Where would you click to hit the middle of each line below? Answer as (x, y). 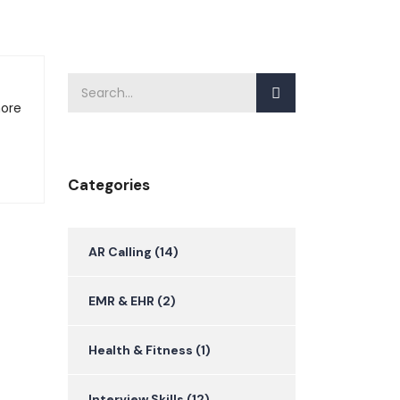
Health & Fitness (141, 350)
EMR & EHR (121, 301)
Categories (109, 185)
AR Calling (120, 252)
